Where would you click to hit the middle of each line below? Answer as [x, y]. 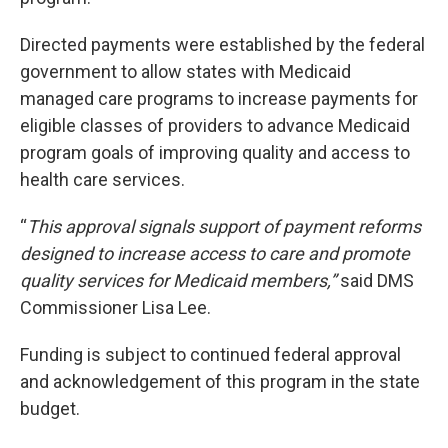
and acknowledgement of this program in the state [220, 382]
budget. [50, 409]
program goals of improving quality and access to [215, 153]
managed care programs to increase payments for [219, 99]
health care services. [102, 180]
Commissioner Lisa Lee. [115, 308]
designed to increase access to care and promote [215, 254]
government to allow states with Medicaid [185, 72]
